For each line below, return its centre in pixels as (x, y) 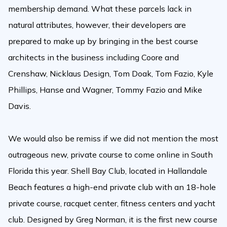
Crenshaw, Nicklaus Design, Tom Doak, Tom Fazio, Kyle (111, 73)
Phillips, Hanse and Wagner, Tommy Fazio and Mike (105, 90)
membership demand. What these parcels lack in (100, 9)
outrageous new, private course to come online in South (110, 155)
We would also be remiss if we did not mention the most (113, 138)
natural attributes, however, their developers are (97, 25)
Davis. (20, 106)
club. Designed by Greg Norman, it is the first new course (113, 219)
